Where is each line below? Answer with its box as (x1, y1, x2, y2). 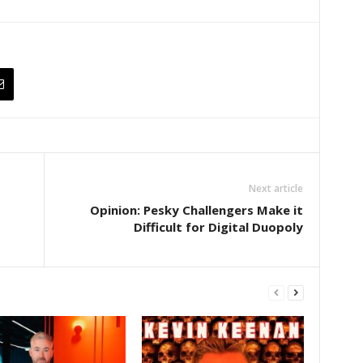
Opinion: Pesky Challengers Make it (89, 201, 303, 218)
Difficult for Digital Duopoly (133, 218, 303, 235)
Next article (248, 181, 303, 195)
